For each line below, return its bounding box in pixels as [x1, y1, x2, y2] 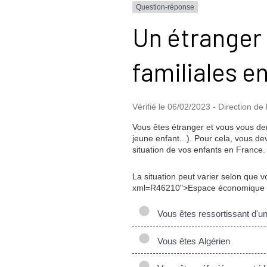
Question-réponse [136, 3, 194, 12]
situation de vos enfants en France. [132, 144, 265, 154]
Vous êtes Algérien [153, 236, 230, 247]
